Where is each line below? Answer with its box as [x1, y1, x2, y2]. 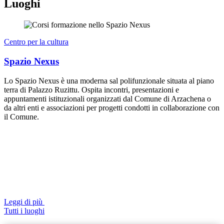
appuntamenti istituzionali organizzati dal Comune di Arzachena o [4, 94, 211, 103]
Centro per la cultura [4, 37, 68, 46]
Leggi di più [4, 197, 42, 206]
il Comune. [4, 112, 39, 121]
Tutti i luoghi [4, 206, 44, 215]
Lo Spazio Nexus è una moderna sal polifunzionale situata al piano [4, 76, 214, 85]
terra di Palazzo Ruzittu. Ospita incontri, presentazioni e [4, 85, 179, 94]
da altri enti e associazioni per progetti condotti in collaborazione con [4, 103, 219, 112]
